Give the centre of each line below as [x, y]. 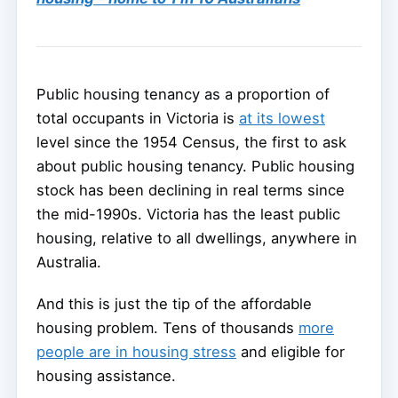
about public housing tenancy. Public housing [195, 166]
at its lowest [282, 118]
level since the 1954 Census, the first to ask [191, 142]
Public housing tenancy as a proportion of [183, 94]
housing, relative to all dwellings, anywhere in [197, 238]
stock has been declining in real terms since [191, 190]
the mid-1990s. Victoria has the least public [188, 214]
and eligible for [291, 351]
